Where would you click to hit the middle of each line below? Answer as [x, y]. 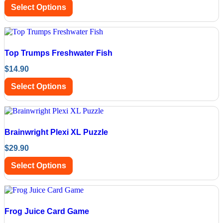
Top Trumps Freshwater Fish [58, 53]
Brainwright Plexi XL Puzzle [56, 132]
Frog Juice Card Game [47, 211]
